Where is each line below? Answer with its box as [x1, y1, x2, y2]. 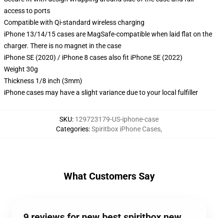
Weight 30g [4, 65, 38, 73]
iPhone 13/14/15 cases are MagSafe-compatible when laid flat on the [4, 30, 212, 38]
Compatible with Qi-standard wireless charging [4, 18, 145, 26]
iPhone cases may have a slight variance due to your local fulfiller [4, 89, 198, 96]
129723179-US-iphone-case [75, 115, 159, 123]
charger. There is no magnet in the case [4, 42, 121, 50]
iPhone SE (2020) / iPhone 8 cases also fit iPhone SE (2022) [4, 54, 182, 61]
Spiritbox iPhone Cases [91, 125, 161, 133]
